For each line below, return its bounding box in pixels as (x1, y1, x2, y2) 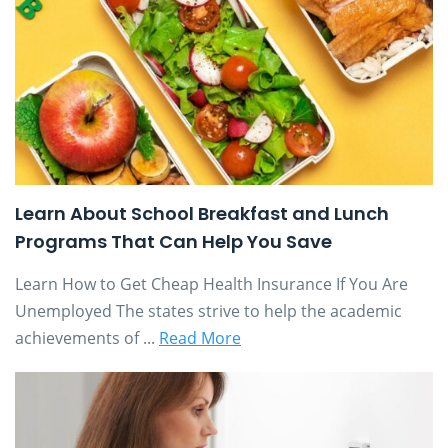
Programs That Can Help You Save (15, 228, 332, 254)
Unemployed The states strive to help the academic (15, 299, 402, 322)
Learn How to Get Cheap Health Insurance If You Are (15, 272, 408, 295)
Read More (159, 326, 241, 349)
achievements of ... (15, 326, 159, 349)
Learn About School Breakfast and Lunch (15, 200, 389, 226)
